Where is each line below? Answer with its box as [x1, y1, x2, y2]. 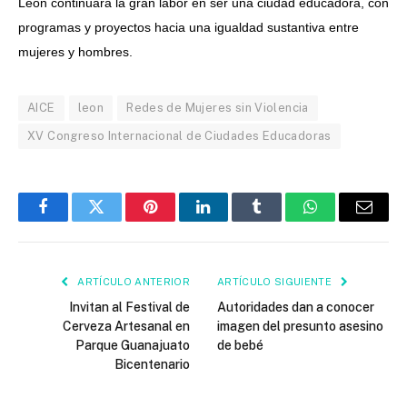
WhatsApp [309, 212, 380, 229]
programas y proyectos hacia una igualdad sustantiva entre [18, 19, 359, 35]
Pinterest [148, 212, 206, 229]
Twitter [94, 212, 143, 229]
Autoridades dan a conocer [217, 299, 374, 314]
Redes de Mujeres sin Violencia [126, 100, 309, 114]
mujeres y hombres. [18, 44, 133, 59]
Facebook [41, 212, 105, 229]
